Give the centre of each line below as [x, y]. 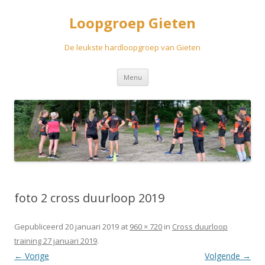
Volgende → [228, 256]
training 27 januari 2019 [56, 240]
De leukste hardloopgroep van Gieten [132, 47]
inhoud [161, 89]
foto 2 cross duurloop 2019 [89, 198]
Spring [160, 72]
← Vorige [32, 256]
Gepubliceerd [40, 226]
